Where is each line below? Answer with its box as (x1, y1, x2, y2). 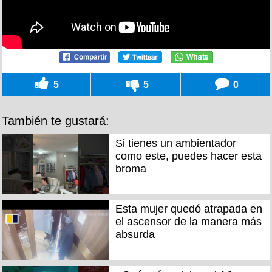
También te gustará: (2, 114, 109, 127)
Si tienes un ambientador (115, 137, 236, 149)
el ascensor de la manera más (115, 216, 262, 228)
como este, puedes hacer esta (115, 149, 262, 162)
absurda (115, 228, 155, 241)
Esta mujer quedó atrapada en (115, 203, 262, 216)
